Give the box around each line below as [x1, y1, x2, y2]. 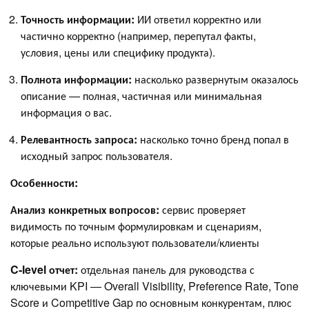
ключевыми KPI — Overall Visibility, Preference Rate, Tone [10, 278, 299, 295]
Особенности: [10, 175, 78, 191]
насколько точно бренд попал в [140, 131, 289, 148]
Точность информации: [21, 11, 137, 28]
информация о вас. [21, 104, 112, 121]
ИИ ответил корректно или [137, 11, 261, 28]
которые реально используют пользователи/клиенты [10, 235, 259, 251]
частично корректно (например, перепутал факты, [21, 28, 256, 44]
